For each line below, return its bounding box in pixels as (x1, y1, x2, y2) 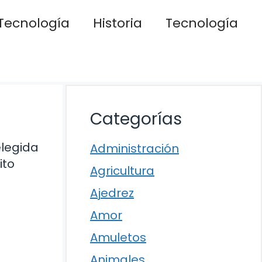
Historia (92, 14, 142, 32)
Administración (90, 140, 179, 157)
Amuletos (90, 229, 146, 246)
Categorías (90, 108, 182, 130)
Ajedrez (90, 185, 134, 201)
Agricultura (90, 163, 154, 179)
